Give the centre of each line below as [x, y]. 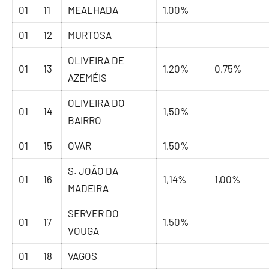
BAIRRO [85, 120]
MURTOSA [90, 35]
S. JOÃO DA [93, 171]
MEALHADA [93, 10]
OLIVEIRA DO [97, 103]
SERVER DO [94, 213]
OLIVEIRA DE [96, 60]
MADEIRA [89, 188]
